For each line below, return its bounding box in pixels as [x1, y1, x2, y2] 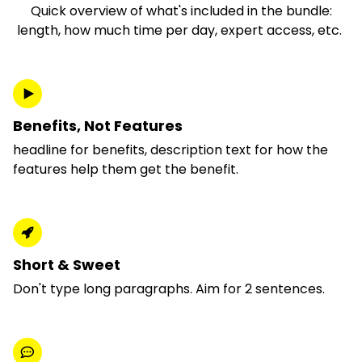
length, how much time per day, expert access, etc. [17, 21, 345, 40]
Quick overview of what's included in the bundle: [30, 2, 332, 20]
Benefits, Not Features [13, 116, 183, 136]
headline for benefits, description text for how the [13, 141, 328, 159]
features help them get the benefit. [13, 160, 242, 179]
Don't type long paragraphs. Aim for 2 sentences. [13, 280, 328, 298]
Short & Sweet [13, 255, 120, 275]
